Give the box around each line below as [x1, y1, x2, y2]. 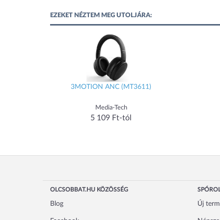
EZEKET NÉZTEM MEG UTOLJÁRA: [50, 12, 152, 19]
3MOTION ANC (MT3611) [71, 83, 152, 91]
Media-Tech [95, 105, 127, 111]
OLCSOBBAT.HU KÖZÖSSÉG [50, 187, 128, 193]
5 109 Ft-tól [90, 114, 132, 122]
